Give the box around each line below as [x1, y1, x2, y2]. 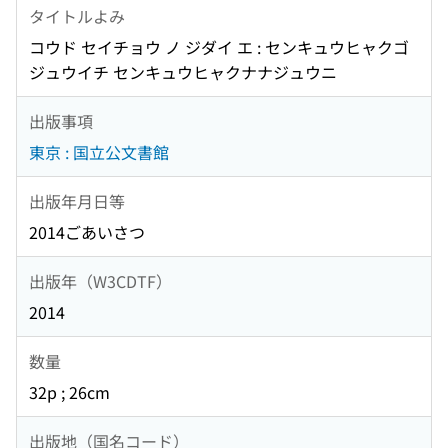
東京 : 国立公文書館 [29, 140, 169, 165]
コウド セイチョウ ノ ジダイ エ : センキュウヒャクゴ [29, 35, 409, 60]
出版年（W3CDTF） [29, 268, 172, 293]
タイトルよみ [29, 3, 125, 28]
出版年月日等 [29, 188, 125, 213]
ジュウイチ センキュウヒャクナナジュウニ [29, 60, 337, 85]
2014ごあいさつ [29, 220, 145, 245]
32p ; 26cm [29, 380, 110, 405]
